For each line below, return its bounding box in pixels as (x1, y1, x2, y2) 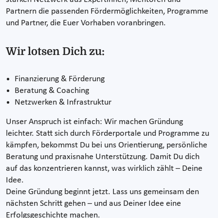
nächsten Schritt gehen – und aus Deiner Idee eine (6, 199, 181, 208)
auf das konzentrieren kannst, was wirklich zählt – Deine (6, 163, 202, 173)
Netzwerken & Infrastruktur (15, 97, 111, 107)
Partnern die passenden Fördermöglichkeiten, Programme (6, 6, 208, 16)
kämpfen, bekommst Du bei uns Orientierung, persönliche (6, 140, 207, 150)
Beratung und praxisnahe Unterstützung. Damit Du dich (6, 152, 200, 162)
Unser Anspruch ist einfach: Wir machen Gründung (6, 117, 183, 127)
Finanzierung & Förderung (15, 74, 105, 84)
